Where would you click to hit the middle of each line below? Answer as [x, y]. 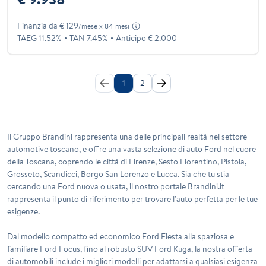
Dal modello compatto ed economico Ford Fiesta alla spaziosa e [121, 237]
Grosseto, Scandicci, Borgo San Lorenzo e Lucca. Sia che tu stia [118, 174]
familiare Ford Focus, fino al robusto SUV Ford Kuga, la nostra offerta [130, 249]
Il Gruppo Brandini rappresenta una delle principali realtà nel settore [127, 137]
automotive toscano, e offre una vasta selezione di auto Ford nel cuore [132, 149]
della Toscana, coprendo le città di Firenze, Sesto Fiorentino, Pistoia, [127, 162]
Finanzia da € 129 [48, 26]
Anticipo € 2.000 [147, 38]
